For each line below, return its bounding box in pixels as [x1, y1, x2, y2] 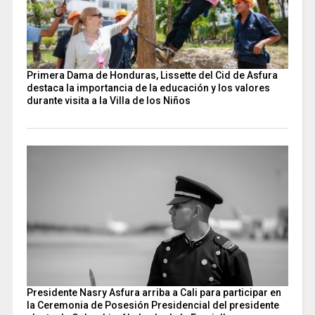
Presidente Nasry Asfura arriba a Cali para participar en [26, 287, 281, 299]
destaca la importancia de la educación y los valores [26, 82, 270, 94]
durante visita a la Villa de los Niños [26, 95, 191, 107]
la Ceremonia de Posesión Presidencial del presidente [26, 300, 279, 311]
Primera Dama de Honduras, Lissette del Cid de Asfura [26, 70, 278, 82]
